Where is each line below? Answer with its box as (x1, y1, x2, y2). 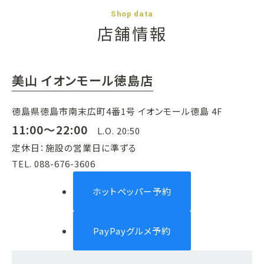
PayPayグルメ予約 (93, 225, 171, 237)
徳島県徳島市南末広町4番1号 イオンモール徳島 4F (12, 105, 223, 117)
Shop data (110, 9, 154, 18)
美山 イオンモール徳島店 (12, 71, 153, 89)
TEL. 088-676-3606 (12, 157, 95, 170)
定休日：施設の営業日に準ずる (12, 141, 137, 154)
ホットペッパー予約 (93, 185, 171, 197)
